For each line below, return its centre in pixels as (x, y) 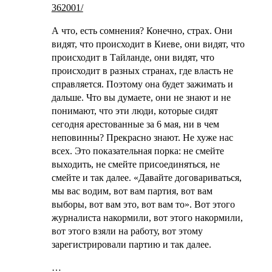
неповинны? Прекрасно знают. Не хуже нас (142, 137)
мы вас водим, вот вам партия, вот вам (132, 191)
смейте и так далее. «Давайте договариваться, (146, 177)
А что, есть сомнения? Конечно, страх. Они (142, 30)
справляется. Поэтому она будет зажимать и (142, 84)
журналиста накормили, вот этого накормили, (147, 217)
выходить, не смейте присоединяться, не (135, 164)
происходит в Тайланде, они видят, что (133, 57)
